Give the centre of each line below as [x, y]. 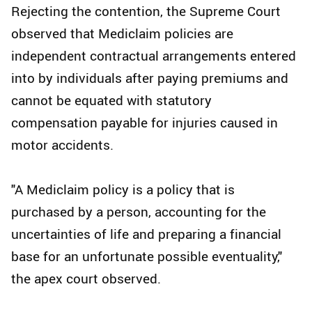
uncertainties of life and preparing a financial [146, 234]
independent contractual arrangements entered [154, 56]
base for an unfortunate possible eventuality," [147, 257]
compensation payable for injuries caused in [145, 123]
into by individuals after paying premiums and [150, 78]
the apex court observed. [86, 279]
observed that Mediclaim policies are [122, 34]
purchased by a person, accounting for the [139, 212]
